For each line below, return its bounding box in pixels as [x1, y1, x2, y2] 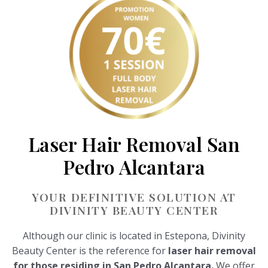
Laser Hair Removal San [28, 131, 240, 157]
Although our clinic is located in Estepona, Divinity [23, 229, 245, 243]
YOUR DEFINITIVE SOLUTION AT [32, 189, 236, 205]
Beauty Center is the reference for [12, 244, 166, 258]
